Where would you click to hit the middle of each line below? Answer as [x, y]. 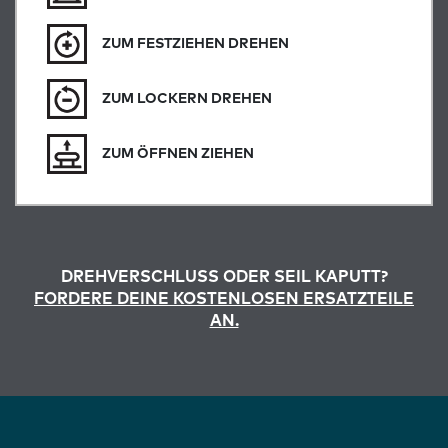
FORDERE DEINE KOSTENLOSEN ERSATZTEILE [224, 299]
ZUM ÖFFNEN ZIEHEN [178, 153]
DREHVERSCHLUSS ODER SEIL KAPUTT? [224, 277]
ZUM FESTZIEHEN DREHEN [195, 43]
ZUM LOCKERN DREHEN [187, 98]
